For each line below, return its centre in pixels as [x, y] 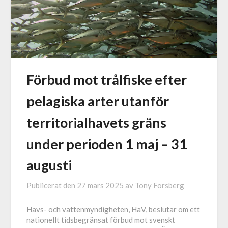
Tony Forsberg [160, 186]
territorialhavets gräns [97, 123]
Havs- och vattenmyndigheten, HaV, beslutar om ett [113, 209]
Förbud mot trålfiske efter [107, 80]
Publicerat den [52, 186]
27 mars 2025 [101, 186]
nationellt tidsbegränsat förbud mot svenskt [101, 220]
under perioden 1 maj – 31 [107, 144]
